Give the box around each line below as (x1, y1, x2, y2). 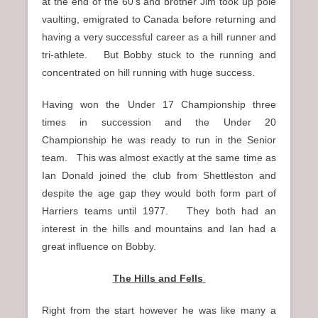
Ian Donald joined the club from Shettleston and (42, 170, 276, 182)
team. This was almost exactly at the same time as (42, 152, 276, 164)
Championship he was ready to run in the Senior (42, 134, 276, 146)
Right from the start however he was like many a (42, 305, 276, 317)
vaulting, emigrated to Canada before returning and (42, 13, 276, 26)
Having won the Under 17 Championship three (42, 99, 276, 111)
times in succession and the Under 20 (42, 116, 276, 128)
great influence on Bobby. (42, 241, 156, 253)
